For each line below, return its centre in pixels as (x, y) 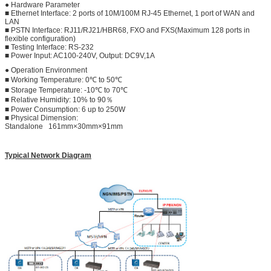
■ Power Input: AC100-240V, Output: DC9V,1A (80, 55)
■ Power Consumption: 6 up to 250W (65, 109)
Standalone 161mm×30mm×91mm (64, 126)
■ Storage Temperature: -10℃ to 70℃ (66, 90)
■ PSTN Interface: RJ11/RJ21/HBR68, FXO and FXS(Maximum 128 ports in (127, 30)
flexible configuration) (40, 38)
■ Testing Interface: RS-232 (49, 47)
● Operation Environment (46, 70)
